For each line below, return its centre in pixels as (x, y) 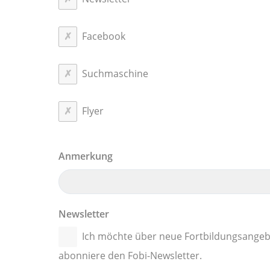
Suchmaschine (115, 73)
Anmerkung (86, 156)
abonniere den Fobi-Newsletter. (130, 256)
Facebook (104, 36)
